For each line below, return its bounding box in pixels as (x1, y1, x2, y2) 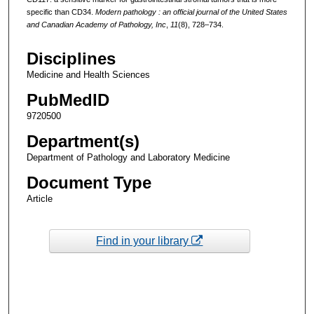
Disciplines (26, 49, 116, 69)
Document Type (26, 173, 151, 193)
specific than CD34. (26, 7, 95, 16)
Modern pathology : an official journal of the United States (95, 7, 287, 16)
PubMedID (26, 90, 109, 110)
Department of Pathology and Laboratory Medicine (26, 152, 230, 163)
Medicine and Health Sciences (26, 69, 150, 81)
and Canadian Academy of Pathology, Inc (26, 20, 166, 29)
